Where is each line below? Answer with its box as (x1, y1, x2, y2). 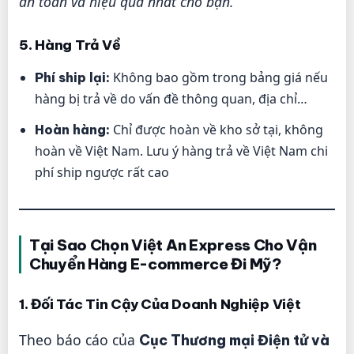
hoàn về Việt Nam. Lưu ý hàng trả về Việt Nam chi (35, 142, 328, 160)
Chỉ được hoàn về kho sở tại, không (110, 121, 323, 139)
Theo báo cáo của (19, 330, 139, 349)
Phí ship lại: (35, 70, 110, 86)
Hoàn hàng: (35, 122, 110, 138)
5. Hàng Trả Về (19, 36, 121, 55)
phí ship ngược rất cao (35, 164, 169, 182)
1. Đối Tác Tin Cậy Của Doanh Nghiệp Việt (19, 296, 301, 314)
